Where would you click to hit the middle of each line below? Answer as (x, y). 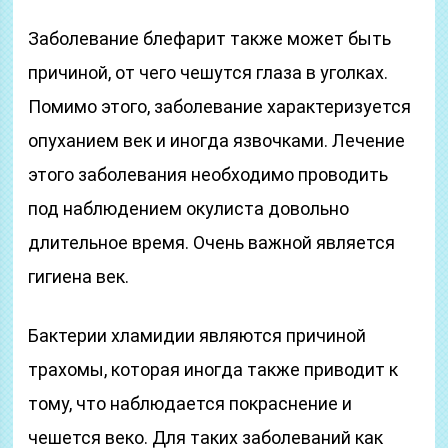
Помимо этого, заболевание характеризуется (220, 106)
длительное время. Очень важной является (212, 242)
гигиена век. (79, 276)
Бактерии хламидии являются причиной (197, 335)
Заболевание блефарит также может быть (210, 38)
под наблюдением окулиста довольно (189, 208)
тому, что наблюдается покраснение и (190, 403)
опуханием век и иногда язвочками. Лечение (217, 140)
